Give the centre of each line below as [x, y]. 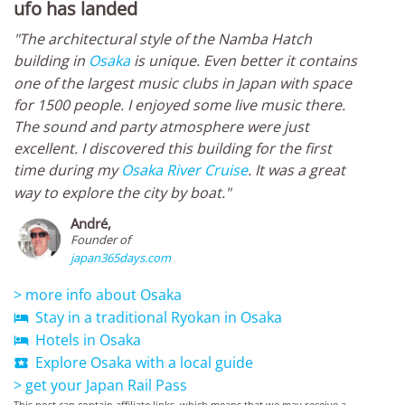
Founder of [100, 240]
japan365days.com [121, 258]
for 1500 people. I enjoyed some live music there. [179, 105]
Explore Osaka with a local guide [142, 363]
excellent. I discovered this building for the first [173, 149]
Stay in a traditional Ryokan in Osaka [157, 318]
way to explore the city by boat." [122, 193]
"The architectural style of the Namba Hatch [163, 39]
